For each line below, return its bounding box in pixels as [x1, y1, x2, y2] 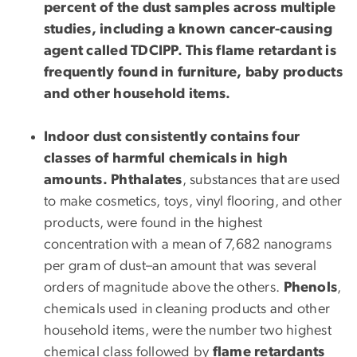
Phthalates [111, 173, 182, 188]
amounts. [44, 173, 108, 188]
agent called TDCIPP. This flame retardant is [44, 44, 336, 59]
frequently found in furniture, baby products [44, 65, 343, 80]
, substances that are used [182, 173, 341, 188]
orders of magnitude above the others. [44, 280, 284, 296]
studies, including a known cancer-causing [44, 22, 333, 37]
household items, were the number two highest [44, 324, 331, 339]
